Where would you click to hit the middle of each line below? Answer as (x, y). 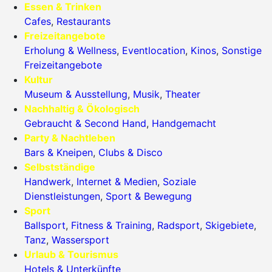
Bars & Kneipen (59, 153)
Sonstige (242, 51)
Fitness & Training (111, 226)
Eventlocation (154, 51)
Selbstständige (60, 167)
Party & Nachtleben (70, 138)
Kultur (39, 80)
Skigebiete (229, 226)
